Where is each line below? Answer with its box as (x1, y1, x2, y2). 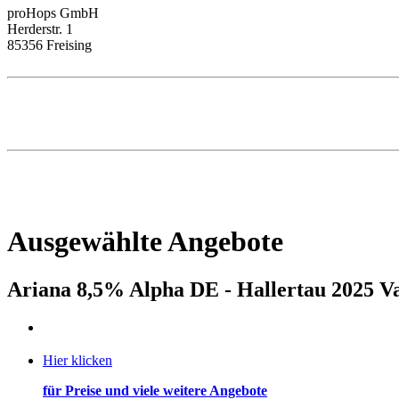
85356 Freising (7, 37, 92, 53)
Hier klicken (43, 353, 112, 369)
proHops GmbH (7, 4, 99, 20)
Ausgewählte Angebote (7, 225, 283, 258)
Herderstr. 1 (7, 20, 73, 37)
